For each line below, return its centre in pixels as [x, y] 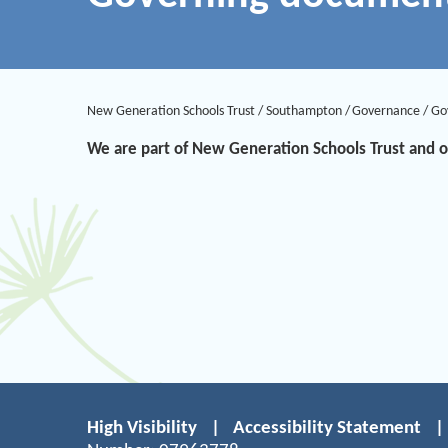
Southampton [303, 111]
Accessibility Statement [327, 428]
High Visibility [142, 428]
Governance [386, 111]
